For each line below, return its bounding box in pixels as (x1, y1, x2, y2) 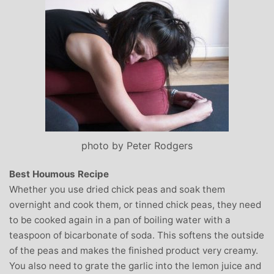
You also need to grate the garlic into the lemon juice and (9, 259, 261, 272)
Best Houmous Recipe (9, 168, 109, 180)
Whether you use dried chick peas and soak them (9, 183, 225, 195)
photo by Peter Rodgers (81, 139, 193, 152)
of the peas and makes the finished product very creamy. (9, 244, 258, 256)
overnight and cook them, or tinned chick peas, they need (9, 198, 261, 210)
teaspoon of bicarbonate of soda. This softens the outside (9, 229, 264, 241)
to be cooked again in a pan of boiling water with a (9, 213, 231, 226)
